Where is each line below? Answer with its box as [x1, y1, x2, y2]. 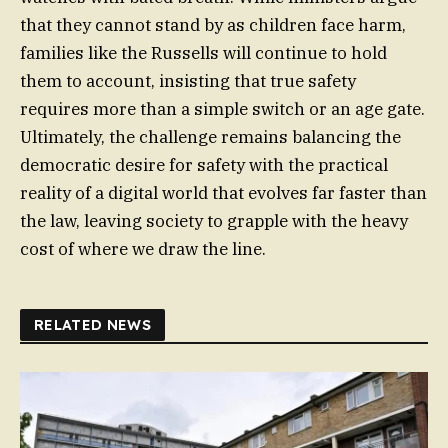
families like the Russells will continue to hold [20, 42, 387, 65]
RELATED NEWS [34, 316, 152, 335]
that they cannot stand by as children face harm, [20, 14, 406, 37]
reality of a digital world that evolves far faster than [20, 182, 427, 205]
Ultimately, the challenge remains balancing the [20, 126, 401, 149]
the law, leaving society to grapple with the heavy [20, 210, 408, 233]
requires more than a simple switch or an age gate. [20, 98, 425, 121]
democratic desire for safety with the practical [20, 154, 388, 177]
